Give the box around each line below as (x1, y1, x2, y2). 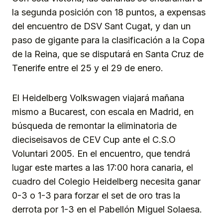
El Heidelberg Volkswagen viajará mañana (12, 93, 184, 104)
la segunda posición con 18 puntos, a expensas (12, 7, 206, 18)
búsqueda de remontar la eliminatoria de (12, 120, 177, 131)
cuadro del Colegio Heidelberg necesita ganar (12, 176, 201, 187)
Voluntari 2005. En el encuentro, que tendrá (12, 148, 190, 159)
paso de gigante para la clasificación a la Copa (12, 35, 205, 46)
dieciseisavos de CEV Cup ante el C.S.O (12, 134, 176, 145)
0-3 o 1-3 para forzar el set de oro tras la (12, 190, 180, 201)
